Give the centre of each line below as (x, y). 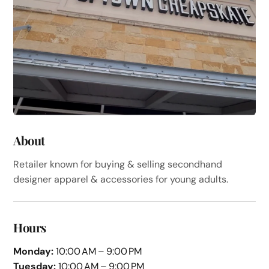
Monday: (34, 251)
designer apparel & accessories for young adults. (121, 179)
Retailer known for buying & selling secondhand (118, 164)
